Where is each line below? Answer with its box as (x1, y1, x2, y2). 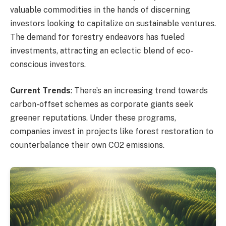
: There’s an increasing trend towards (71, 85, 208, 95)
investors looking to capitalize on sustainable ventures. (10, 19, 216, 29)
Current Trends (10, 85, 71, 95)
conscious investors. (10, 60, 86, 70)
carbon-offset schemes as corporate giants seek (10, 99, 193, 109)
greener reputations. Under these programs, (10, 112, 176, 123)
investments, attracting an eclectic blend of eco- (10, 46, 193, 56)
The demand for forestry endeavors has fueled (10, 32, 185, 42)
